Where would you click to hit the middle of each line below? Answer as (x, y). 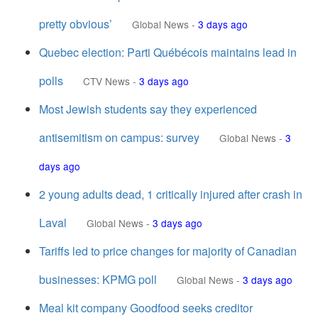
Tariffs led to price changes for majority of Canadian (168, 251)
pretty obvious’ (76, 24)
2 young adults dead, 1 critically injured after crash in (171, 194)
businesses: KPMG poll (98, 279)
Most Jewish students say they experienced (148, 109)
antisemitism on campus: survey (119, 137)
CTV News (106, 81)
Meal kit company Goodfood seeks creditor (146, 308)
